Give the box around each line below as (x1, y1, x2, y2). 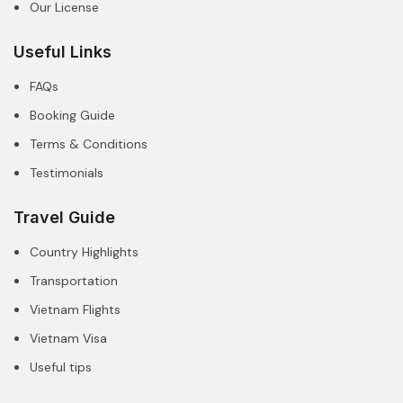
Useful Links (13, 41, 112, 61)
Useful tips (30, 358, 92, 375)
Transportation (30, 272, 118, 289)
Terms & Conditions (30, 135, 148, 152)
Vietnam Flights (30, 300, 121, 318)
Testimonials (30, 164, 103, 181)
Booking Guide (30, 106, 115, 123)
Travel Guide (13, 207, 115, 227)
